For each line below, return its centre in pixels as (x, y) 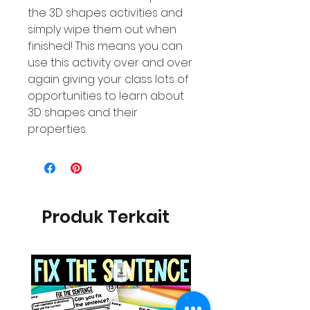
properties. (57, 129)
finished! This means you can (105, 46)
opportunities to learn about (106, 96)
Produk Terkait (106, 217)
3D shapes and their (83, 112)
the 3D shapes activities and (105, 13)
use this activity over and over (110, 63)
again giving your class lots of (108, 79)
